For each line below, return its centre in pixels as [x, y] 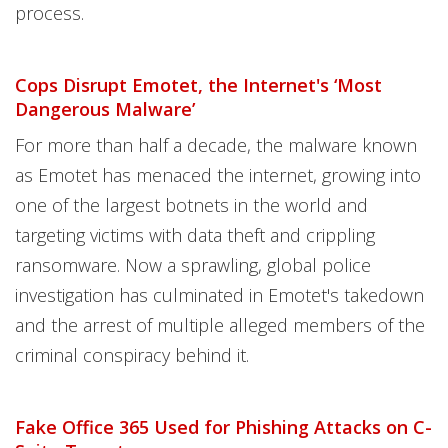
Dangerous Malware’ [105, 109]
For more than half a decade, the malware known [216, 145]
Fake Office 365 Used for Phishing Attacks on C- [223, 427]
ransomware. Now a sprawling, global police [193, 265]
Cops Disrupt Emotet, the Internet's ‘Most [198, 85]
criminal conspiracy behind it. [132, 355]
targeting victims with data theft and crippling [195, 235]
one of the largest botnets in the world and [191, 205]
